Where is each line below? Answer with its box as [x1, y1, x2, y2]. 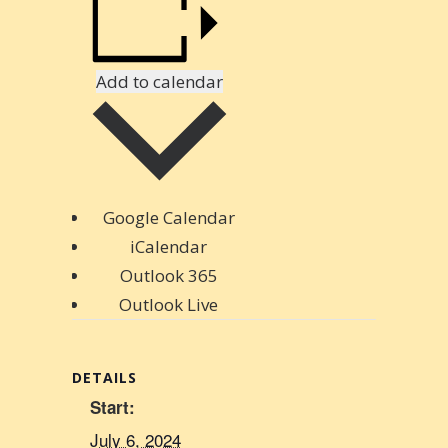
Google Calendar [102, 206, 235, 230]
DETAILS [72, 368, 137, 388]
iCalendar [130, 235, 207, 259]
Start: [90, 395, 135, 420]
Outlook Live [119, 293, 218, 317]
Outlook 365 [119, 264, 218, 288]
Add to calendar [96, 69, 223, 93]
